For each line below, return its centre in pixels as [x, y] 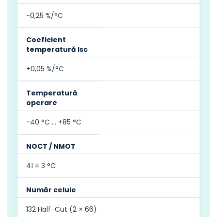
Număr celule [51, 190]
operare [42, 102]
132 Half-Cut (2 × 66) [62, 209]
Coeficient [46, 39]
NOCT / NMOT [51, 146]
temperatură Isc [57, 49]
